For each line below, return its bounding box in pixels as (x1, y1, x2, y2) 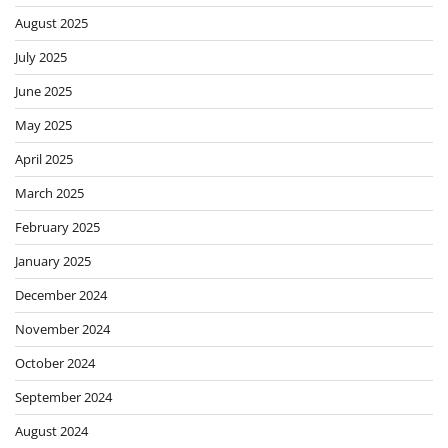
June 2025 (15, 82, 72, 101)
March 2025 (15, 184, 84, 203)
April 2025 (15, 150, 73, 169)
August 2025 (15, 14, 88, 33)
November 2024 (15, 320, 110, 339)
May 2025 (15, 116, 72, 135)
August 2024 (15, 422, 88, 441)
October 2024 (15, 354, 95, 373)
